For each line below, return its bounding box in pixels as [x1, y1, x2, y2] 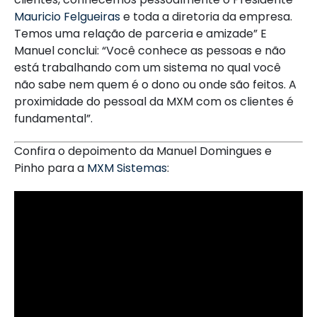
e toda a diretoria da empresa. [120, 8, 292, 25]
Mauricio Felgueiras [14, 8, 120, 25]
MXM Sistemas [84, 160, 167, 176]
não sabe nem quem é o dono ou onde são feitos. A [14, 76, 296, 93]
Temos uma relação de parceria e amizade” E [14, 25, 267, 42]
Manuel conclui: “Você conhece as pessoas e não [14, 42, 286, 59]
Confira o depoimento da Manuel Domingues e [14, 143, 272, 159]
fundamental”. [14, 110, 93, 127]
